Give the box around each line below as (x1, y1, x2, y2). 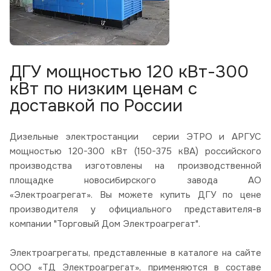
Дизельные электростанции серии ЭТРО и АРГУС (10, 130, 261, 143)
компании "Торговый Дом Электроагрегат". (10, 217, 200, 230)
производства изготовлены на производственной (10, 159, 261, 172)
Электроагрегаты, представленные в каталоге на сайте (10, 246, 261, 259)
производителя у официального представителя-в (10, 203, 261, 215)
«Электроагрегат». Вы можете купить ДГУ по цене (10, 188, 261, 201)
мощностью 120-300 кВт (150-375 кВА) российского (10, 145, 261, 157)
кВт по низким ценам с (10, 77, 197, 100)
